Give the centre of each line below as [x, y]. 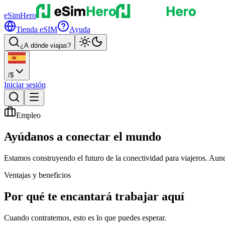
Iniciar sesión [25, 85]
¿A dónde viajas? [45, 45]
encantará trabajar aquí [122, 197]
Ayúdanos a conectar [57, 137]
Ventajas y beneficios [37, 175]
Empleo [28, 116]
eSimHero [20, 15]
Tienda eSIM [37, 29]
